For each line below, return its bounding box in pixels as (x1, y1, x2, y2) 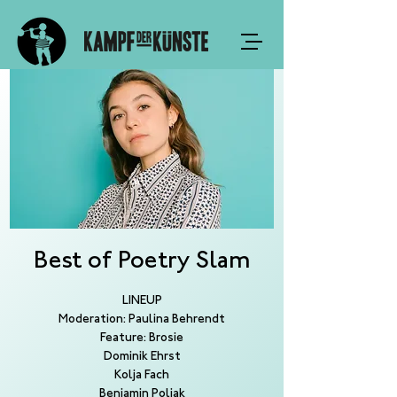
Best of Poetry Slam (33, 251, 251, 273)
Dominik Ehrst (103, 352, 181, 362)
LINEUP (121, 296, 162, 307)
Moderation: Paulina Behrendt (58, 315, 225, 325)
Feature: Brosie (100, 333, 183, 344)
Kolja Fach (114, 370, 169, 381)
